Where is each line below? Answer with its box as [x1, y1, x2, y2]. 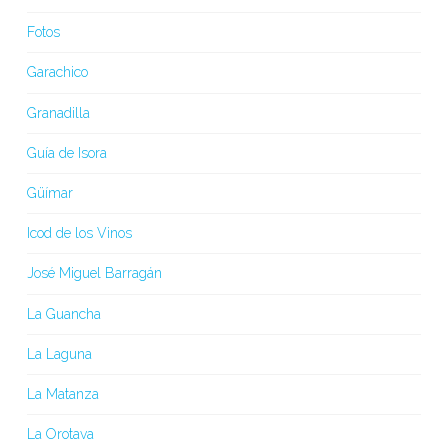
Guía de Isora [26, 144, 107, 161]
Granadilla [26, 104, 90, 121]
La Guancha [26, 305, 101, 322]
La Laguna [26, 345, 92, 362]
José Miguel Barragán [26, 265, 162, 282]
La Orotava [26, 426, 94, 443]
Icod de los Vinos [26, 225, 132, 242]
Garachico [26, 64, 88, 81]
